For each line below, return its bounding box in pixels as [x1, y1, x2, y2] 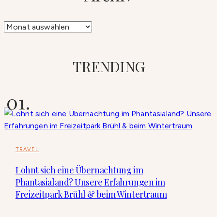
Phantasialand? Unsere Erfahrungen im [15, 176, 165, 188]
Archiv [3, 21, 26, 31]
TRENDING [73, 56, 144, 76]
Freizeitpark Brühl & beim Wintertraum [15, 188, 167, 200]
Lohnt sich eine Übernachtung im [15, 164, 143, 176]
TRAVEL [15, 146, 39, 153]
